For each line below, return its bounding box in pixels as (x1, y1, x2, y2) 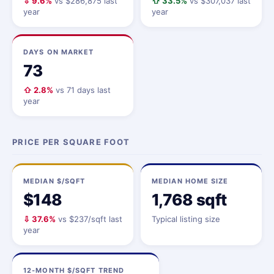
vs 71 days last (53, 85, 111, 95)
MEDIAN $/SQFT (23, 177, 86, 185)
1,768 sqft (152, 190, 227, 209)
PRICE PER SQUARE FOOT (12, 137, 130, 147)
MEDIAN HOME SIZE (152, 177, 229, 185)
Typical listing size (152, 214, 220, 224)
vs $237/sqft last (56, 214, 122, 224)
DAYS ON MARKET (23, 48, 94, 56)
